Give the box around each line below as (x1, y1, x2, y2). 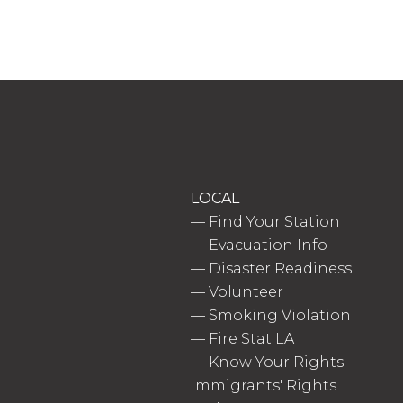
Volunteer (209, 283, 283, 301)
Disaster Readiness (209, 260, 352, 278)
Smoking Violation (209, 307, 351, 325)
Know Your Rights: (209, 354, 346, 372)
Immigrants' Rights (191, 377, 336, 395)
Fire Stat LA (209, 330, 294, 348)
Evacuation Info (209, 237, 327, 255)
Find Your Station (209, 213, 340, 231)
